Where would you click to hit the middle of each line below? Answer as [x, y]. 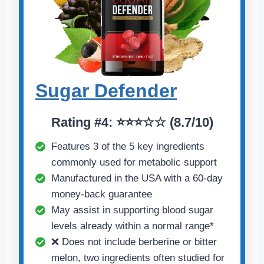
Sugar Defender [106, 91]
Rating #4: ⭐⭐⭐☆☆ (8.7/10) [132, 123]
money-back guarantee [102, 194]
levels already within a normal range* [133, 226]
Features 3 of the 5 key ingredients [128, 147]
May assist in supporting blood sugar [132, 210]
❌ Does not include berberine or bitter [134, 242]
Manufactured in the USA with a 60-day [137, 179]
